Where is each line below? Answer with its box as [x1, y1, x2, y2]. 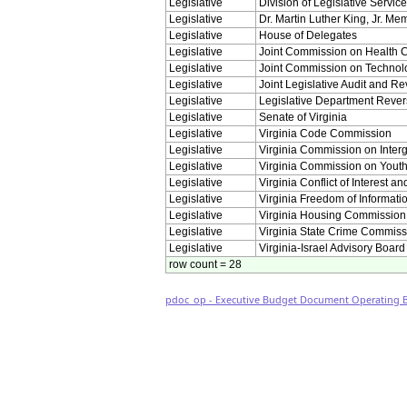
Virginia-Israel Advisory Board [259, 243, 405, 253]
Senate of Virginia [259, 112, 347, 123]
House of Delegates [259, 30, 357, 41]
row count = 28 [169, 259, 242, 270]
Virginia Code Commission [259, 128, 392, 139]
